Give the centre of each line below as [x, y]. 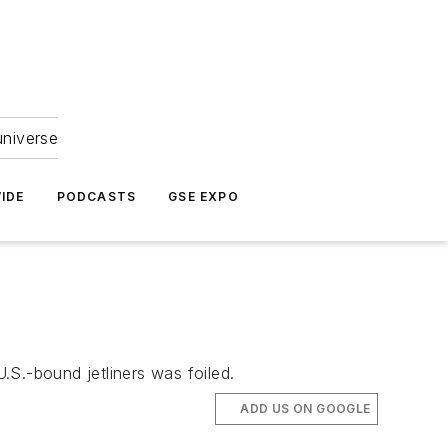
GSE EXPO [203, 196]
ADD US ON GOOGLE [305, 408]
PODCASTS [96, 196]
